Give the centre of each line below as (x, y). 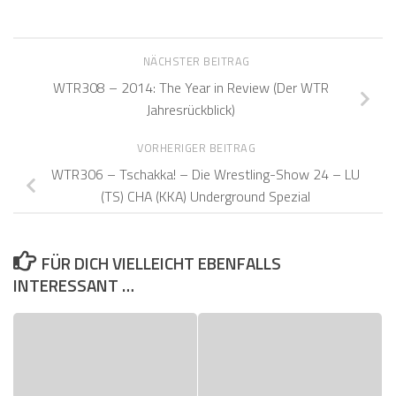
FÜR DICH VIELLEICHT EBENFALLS (162, 263)
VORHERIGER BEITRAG (198, 148)
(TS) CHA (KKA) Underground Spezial (205, 196)
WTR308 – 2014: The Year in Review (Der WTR (191, 87)
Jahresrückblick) (191, 109)
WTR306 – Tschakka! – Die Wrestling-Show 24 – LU (205, 174)
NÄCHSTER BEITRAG (198, 61)
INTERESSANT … (74, 285)
